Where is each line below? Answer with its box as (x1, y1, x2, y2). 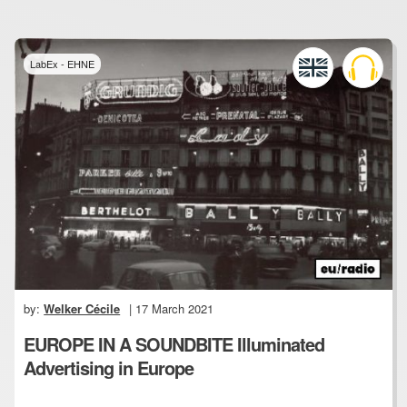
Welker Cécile (44, 300, 121, 318)
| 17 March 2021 (125, 300, 214, 318)
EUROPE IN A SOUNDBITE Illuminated (24, 331, 325, 358)
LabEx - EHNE (30, 56, 95, 71)
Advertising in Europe (24, 354, 194, 382)
